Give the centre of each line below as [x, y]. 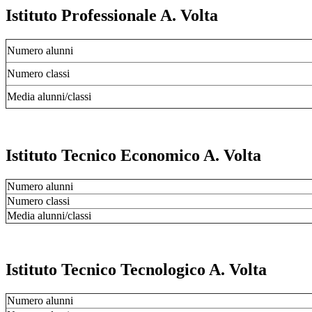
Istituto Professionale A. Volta [112, 15]
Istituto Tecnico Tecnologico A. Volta [136, 270]
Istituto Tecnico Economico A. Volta [133, 155]
